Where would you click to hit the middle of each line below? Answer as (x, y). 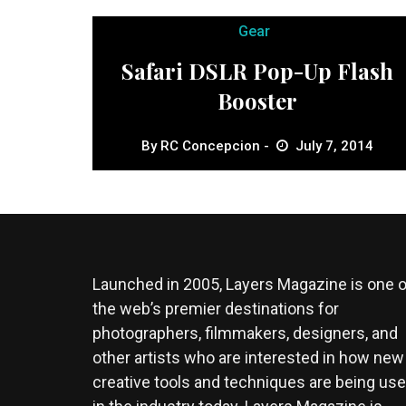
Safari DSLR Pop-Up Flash (258, 71)
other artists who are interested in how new (248, 358)
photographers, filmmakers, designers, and (245, 333)
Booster (258, 101)
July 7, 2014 (335, 146)
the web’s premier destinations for (216, 309)
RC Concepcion (211, 146)
